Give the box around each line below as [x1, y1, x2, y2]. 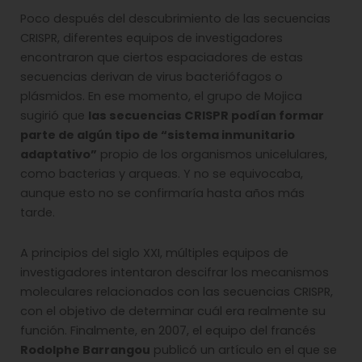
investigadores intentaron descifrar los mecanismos [20, 263, 329, 280]
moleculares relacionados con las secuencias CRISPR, [20, 283, 333, 300]
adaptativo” [20, 146, 97, 163]
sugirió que [20, 107, 88, 124]
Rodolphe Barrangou [20, 341, 150, 358]
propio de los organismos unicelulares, [97, 146, 327, 163]
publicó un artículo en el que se [150, 341, 337, 358]
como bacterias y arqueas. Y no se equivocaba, [20, 166, 303, 183]
